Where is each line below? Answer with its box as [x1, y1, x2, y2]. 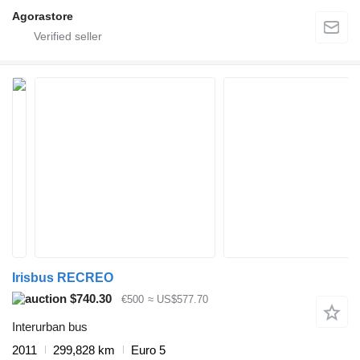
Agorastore [12, 10, 73, 23]
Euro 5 [131, 342, 166, 357]
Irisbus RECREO [12, 271, 113, 285]
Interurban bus [12, 319, 88, 333]
